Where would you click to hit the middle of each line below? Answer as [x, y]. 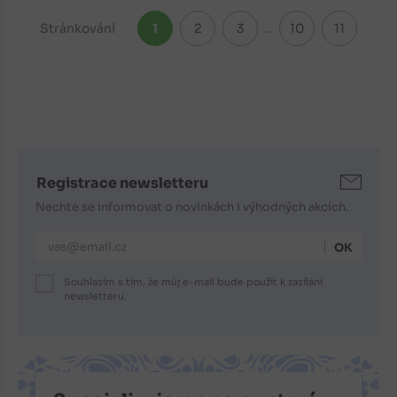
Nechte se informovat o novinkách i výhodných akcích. [192, 207]
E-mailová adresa [85, 240]
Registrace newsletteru [122, 183]
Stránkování [78, 29]
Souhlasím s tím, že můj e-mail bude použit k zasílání [193, 282]
